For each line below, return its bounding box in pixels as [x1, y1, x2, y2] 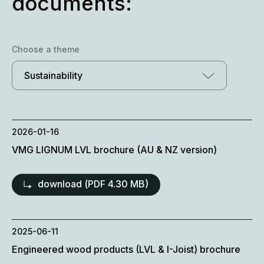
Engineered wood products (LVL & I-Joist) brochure [12, 243, 240, 256]
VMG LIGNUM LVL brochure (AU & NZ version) [12, 144, 217, 156]
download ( [38, 178, 88, 190]
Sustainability [24, 70, 82, 82]
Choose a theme [12, 44, 80, 55]
